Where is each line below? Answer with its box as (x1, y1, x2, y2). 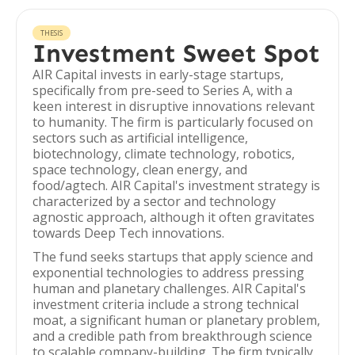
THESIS (40, 28, 63, 38)
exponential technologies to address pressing (32, 264, 304, 281)
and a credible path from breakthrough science (32, 327, 312, 345)
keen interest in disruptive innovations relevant (32, 97, 315, 115)
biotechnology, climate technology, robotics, (32, 145, 295, 162)
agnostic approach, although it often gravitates (32, 208, 315, 226)
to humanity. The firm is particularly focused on (32, 113, 313, 131)
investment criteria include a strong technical (32, 296, 299, 313)
